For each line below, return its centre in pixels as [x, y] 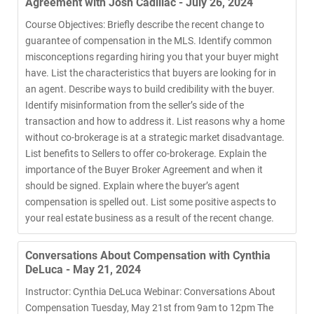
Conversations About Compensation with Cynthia [148, 255]
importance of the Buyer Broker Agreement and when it [144, 170]
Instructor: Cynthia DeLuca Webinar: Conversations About [150, 292]
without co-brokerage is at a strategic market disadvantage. [155, 137]
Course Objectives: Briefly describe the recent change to [145, 25]
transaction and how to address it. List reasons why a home [155, 121]
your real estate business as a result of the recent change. [150, 218]
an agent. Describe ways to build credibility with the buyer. [150, 89]
